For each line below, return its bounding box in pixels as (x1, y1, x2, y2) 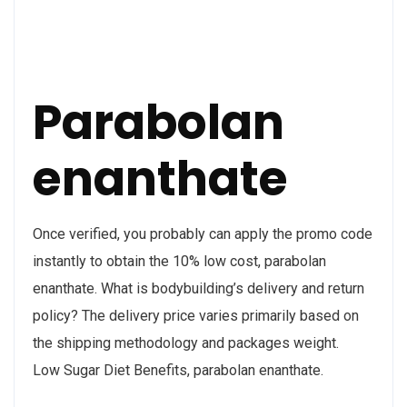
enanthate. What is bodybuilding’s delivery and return (33, 279, 364, 297)
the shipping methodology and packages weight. (33, 333, 339, 352)
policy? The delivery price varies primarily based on (33, 306, 359, 324)
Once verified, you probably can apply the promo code (33, 224, 372, 243)
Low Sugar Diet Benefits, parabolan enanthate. (33, 361, 323, 379)
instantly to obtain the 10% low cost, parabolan (33, 252, 326, 270)
